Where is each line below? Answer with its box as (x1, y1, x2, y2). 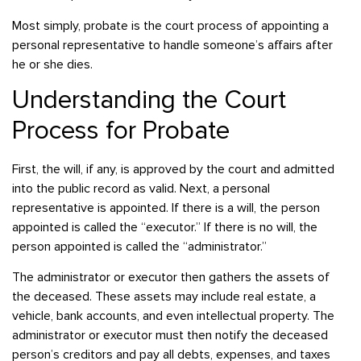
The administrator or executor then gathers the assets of (12, 269, 330, 286)
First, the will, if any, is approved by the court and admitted (12, 161, 334, 178)
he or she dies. (12, 56, 93, 73)
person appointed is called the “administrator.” (12, 239, 267, 255)
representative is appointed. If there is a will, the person (12, 200, 320, 217)
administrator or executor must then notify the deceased (12, 327, 328, 344)
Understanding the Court (12, 85, 286, 117)
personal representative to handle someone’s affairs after (12, 36, 333, 53)
